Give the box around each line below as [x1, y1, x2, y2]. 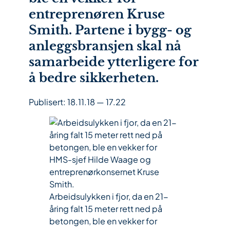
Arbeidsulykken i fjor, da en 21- [49, 191, 168, 202]
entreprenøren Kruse [29, 7, 165, 22]
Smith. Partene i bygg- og [29, 23, 191, 38]
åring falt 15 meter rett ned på [49, 203, 162, 215]
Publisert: [29, 97, 67, 108]
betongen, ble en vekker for [49, 216, 157, 227]
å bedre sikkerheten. [29, 70, 159, 86]
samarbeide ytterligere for [29, 54, 199, 70]
